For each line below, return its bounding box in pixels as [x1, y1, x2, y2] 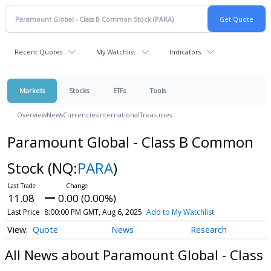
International [98, 110, 140, 119]
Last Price [7, 207, 40, 217]
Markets [19, 86, 45, 95]
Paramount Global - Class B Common [7, 132, 253, 152]
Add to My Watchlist [146, 207, 214, 217]
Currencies [63, 110, 98, 119]
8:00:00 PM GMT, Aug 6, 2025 [44, 207, 142, 217]
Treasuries [140, 110, 172, 119]
